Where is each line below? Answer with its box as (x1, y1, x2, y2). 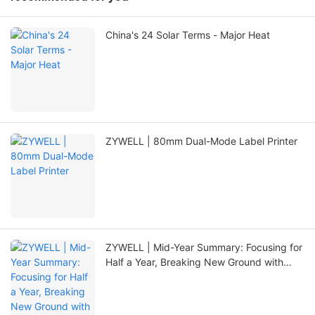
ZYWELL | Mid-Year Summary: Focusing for (105, 241, 303, 254)
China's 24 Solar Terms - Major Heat (105, 29, 270, 41)
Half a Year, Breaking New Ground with (105, 256, 283, 269)
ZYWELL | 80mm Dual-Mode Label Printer (105, 135, 297, 148)
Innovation (105, 271, 153, 283)
